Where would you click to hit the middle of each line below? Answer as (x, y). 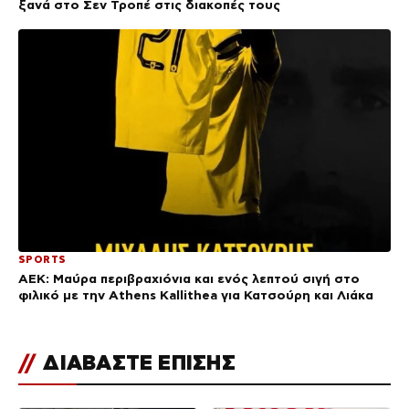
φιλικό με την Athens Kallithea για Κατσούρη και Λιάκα (196, 295)
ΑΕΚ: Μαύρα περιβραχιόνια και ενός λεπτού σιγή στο (189, 279)
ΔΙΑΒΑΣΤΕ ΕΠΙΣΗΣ (136, 363)
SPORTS (42, 260)
